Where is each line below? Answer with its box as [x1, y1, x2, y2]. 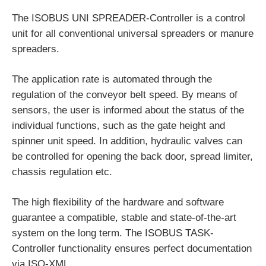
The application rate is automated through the [12, 73, 212, 85]
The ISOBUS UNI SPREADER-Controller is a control [12, 12, 245, 24]
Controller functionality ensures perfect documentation [12, 242, 252, 254]
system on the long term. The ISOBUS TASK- [12, 227, 214, 239]
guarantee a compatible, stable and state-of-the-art [12, 211, 236, 223]
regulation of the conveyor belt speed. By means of [12, 88, 237, 100]
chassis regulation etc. [12, 166, 112, 178]
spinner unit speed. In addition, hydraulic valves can [12, 135, 242, 147]
